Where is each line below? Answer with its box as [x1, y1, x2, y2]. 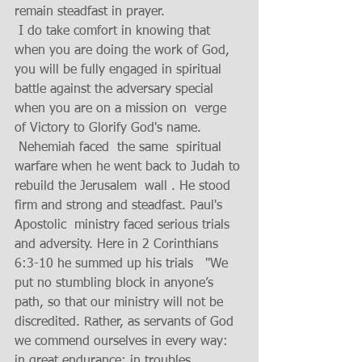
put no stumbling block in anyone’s [15, 277, 217, 290]
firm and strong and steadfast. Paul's [15, 200, 226, 213]
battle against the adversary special [15, 83, 217, 96]
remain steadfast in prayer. [15, 6, 169, 19]
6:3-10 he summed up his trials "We [15, 258, 232, 271]
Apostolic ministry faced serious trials [15, 219, 234, 232]
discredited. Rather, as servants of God [15, 316, 238, 329]
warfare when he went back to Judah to [15, 161, 244, 174]
